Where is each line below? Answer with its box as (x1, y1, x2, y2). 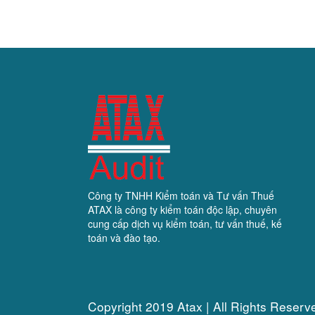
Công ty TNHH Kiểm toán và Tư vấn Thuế (88, 188, 275, 203)
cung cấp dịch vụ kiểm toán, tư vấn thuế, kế (88, 217, 283, 231)
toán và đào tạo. (88, 231, 161, 245)
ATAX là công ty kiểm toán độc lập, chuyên (88, 202, 278, 217)
